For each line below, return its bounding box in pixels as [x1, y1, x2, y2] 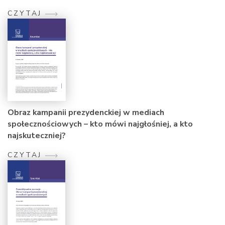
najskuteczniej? [8, 130, 66, 141]
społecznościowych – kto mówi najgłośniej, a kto [8, 119, 193, 130]
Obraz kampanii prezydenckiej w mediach [8, 107, 164, 118]
